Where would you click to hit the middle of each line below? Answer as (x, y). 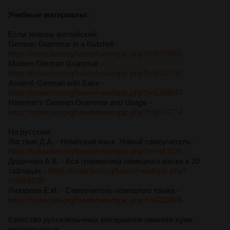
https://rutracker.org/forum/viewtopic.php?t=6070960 (95, 53)
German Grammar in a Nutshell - (63, 44)
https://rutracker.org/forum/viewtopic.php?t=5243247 (95, 92)
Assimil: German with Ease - (56, 83)
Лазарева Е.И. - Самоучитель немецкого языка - (94, 190)
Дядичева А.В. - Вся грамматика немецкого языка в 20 (104, 161)
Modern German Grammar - (56, 63)
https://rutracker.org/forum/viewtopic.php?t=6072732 (95, 73)
